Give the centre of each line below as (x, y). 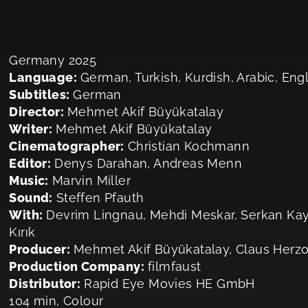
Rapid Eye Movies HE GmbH (169, 284)
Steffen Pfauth (100, 198)
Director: (36, 112)
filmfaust (175, 266)
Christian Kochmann (188, 146)
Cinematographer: (67, 146)
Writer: (31, 129)
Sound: (31, 198)
